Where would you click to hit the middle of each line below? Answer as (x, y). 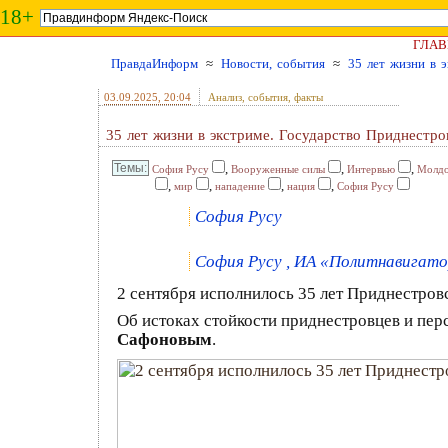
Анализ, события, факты (265, 97)
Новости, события (273, 63)
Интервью (371, 169)
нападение (240, 186)
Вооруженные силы (278, 169)
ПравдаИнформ (154, 63)
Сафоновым (164, 339)
